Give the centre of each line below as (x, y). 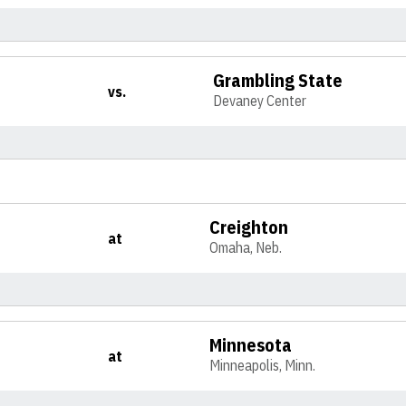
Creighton (249, 227)
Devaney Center (260, 101)
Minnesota (251, 345)
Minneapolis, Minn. (263, 365)
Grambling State (278, 80)
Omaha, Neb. (246, 247)
